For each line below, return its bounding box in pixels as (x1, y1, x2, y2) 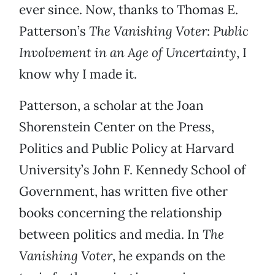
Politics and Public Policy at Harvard (19, 140, 234, 157)
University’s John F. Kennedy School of (19, 161, 246, 179)
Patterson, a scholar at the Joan (19, 97, 204, 114)
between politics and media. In (19, 226, 203, 243)
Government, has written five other (19, 183, 228, 200)
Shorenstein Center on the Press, (19, 118, 214, 136)
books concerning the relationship (19, 204, 222, 222)
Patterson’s (19, 23, 89, 40)
